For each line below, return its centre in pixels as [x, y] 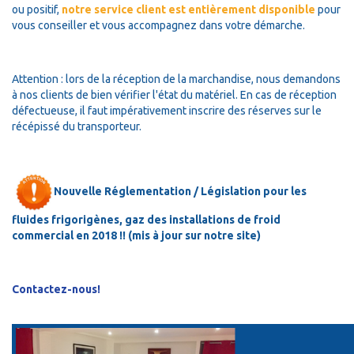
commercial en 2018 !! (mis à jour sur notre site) [137, 235]
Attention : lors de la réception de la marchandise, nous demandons [176, 79]
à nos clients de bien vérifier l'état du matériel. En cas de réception [174, 94]
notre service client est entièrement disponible [188, 9]
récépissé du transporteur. [77, 126]
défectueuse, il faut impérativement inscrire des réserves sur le [167, 110]
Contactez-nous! [56, 289]
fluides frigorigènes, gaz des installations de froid [146, 219]
